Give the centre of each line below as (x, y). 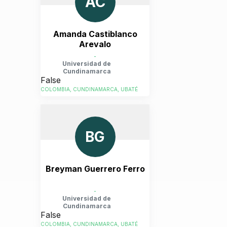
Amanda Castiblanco (95, 34)
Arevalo (95, 44)
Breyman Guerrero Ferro (95, 169)
